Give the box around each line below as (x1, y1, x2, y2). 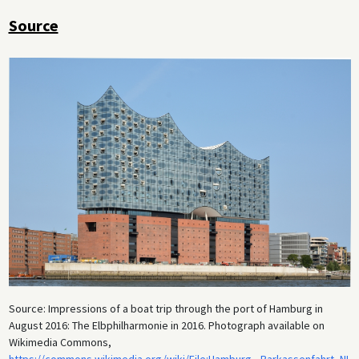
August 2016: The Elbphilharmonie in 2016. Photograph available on (8, 317, 325, 333)
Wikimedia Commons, (8, 334, 111, 349)
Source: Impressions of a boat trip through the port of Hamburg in (8, 301, 323, 316)
